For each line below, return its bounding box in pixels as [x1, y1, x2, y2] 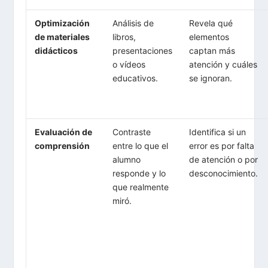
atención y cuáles [189, 59, 258, 70]
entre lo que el [112, 141, 169, 151]
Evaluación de [35, 127, 93, 138]
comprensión [35, 141, 90, 151]
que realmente [112, 182, 169, 193]
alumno [112, 154, 141, 165]
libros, [112, 32, 136, 42]
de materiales [35, 32, 90, 42]
